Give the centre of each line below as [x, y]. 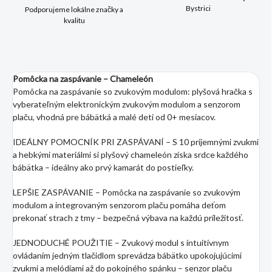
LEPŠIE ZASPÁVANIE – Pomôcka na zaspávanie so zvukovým [127, 192]
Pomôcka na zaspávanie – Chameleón [83, 79]
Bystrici [198, 8]
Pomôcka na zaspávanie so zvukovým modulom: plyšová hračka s [133, 92]
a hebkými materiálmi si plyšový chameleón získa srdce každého [131, 155]
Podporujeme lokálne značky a [74, 10]
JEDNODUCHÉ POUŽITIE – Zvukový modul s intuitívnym [121, 243]
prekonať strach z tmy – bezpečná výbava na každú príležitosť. [128, 218]
